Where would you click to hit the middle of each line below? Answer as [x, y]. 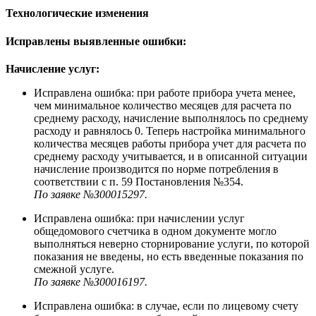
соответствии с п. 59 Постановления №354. [139, 181]
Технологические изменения [77, 13]
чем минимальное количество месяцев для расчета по [163, 105]
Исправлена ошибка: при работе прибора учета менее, [165, 92]
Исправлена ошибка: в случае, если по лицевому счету [166, 305]
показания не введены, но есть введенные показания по [169, 256]
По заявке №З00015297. [92, 194]
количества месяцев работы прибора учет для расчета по [170, 143]
